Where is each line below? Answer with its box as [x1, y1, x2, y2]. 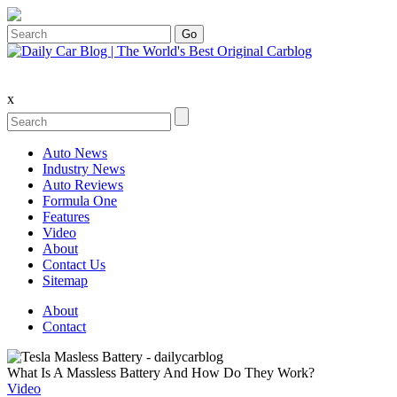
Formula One [43, 193, 117, 208]
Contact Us [43, 257, 105, 272]
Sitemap [43, 273, 88, 288]
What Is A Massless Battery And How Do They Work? [7, 365, 315, 380]
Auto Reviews [43, 177, 123, 192]
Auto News [43, 145, 107, 160]
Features [43, 209, 90, 224]
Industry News [43, 161, 125, 176]
